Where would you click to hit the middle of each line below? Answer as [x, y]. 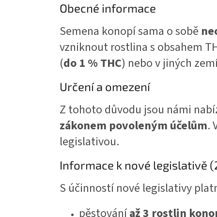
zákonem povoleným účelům [133, 126]
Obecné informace [108, 8]
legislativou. [89, 142]
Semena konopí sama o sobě [130, 31]
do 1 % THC [93, 63]
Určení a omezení [105, 87]
